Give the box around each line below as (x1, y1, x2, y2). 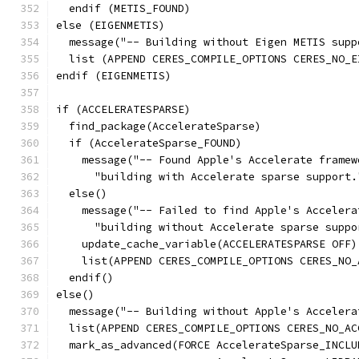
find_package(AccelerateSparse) (56, 119, 261, 133)
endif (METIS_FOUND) (56, 2, 191, 15)
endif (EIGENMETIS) (56, 69, 171, 83)
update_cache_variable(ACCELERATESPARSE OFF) (56, 237, 357, 251)
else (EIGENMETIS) (56, 18, 165, 32)
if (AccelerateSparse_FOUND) (56, 136, 242, 150)
